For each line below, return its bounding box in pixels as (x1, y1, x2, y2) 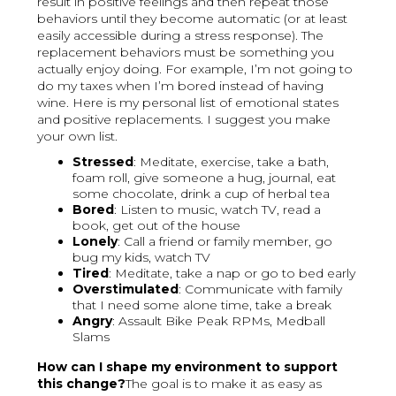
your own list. (37, 128, 118, 145)
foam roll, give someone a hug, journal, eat (72, 170, 337, 187)
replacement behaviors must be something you (37, 44, 335, 61)
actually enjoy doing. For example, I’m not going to (37, 61, 354, 78)
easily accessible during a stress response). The (37, 27, 324, 44)
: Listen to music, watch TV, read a (114, 202, 322, 218)
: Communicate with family (179, 281, 343, 298)
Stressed (72, 154, 134, 171)
